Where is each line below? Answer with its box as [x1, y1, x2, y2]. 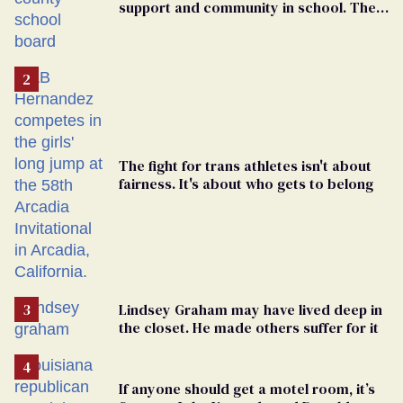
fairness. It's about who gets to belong [119, 173, 373, 193]
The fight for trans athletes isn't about [119, 155, 372, 175]
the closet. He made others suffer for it [119, 317, 379, 337]
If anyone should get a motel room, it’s [119, 378, 375, 399]
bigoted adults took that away [119, 14, 320, 35]
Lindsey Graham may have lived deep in [119, 299, 382, 319]
